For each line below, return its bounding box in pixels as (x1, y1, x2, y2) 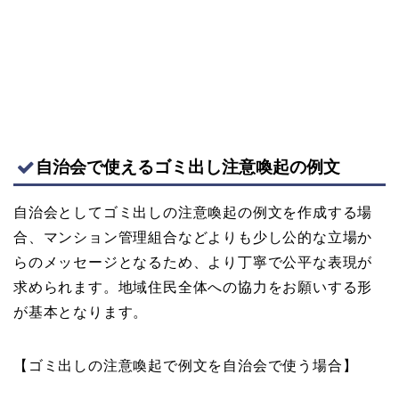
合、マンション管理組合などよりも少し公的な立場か (13, 230, 373, 246)
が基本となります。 (13, 305, 149, 321)
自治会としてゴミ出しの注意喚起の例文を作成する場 (13, 205, 373, 221)
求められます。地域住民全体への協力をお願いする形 (13, 280, 373, 296)
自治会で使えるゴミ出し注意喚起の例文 (36, 158, 340, 177)
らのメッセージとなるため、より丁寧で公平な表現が (13, 255, 373, 271)
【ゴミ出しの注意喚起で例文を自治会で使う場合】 (13, 358, 358, 374)
